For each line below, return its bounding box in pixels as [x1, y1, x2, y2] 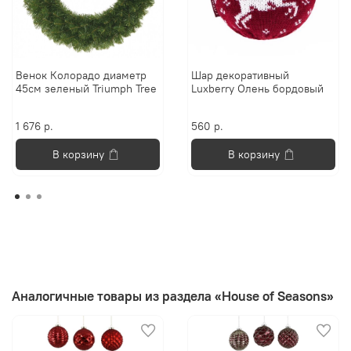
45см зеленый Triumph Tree [16, 81, 157, 96]
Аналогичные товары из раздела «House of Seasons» [12, 287, 334, 305]
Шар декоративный [191, 68, 290, 83]
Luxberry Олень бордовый [191, 81, 324, 96]
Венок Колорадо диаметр [16, 68, 147, 83]
